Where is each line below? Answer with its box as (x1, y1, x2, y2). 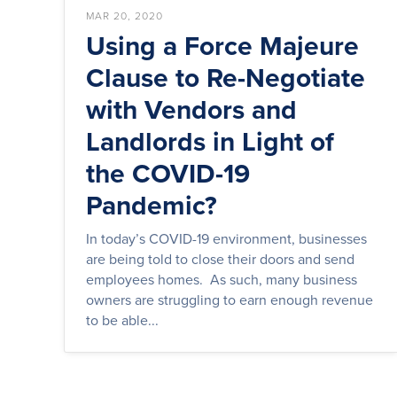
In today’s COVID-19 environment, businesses (86, 228, 367, 248)
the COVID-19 (86, 153, 250, 192)
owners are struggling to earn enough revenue (86, 289, 373, 309)
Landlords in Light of (86, 121, 334, 160)
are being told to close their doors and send (86, 248, 354, 269)
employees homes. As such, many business (86, 269, 357, 289)
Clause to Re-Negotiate (86, 58, 365, 97)
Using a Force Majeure (86, 26, 359, 65)
